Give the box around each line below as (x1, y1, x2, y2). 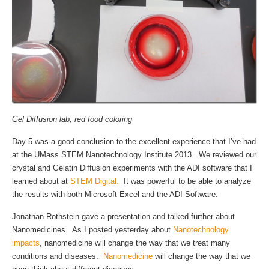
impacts (12, 238, 40, 247)
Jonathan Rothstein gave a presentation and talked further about (12, 211, 235, 221)
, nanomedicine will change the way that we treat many (40, 238, 230, 247)
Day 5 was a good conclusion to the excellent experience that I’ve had (12, 136, 256, 146)
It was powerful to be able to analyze (119, 176, 251, 186)
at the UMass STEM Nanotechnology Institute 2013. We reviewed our (12, 150, 256, 159)
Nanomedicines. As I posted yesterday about (12, 225, 173, 234)
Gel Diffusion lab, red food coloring (12, 114, 132, 124)
